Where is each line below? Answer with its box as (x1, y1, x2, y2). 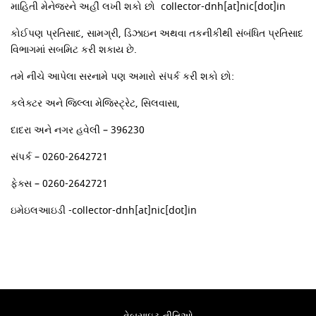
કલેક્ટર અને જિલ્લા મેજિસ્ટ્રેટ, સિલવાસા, (11, 95, 181, 111)
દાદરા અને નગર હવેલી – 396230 (11, 122, 145, 138)
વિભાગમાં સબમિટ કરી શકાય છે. (11, 42, 138, 57)
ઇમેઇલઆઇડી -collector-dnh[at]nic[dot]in (11, 202, 197, 218)
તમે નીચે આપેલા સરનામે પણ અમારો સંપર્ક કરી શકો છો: (11, 68, 235, 84)
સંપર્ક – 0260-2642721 (11, 149, 109, 164)
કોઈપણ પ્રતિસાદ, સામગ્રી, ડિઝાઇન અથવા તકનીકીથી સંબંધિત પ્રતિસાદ (11, 25, 304, 41)
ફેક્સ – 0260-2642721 (11, 176, 109, 191)
